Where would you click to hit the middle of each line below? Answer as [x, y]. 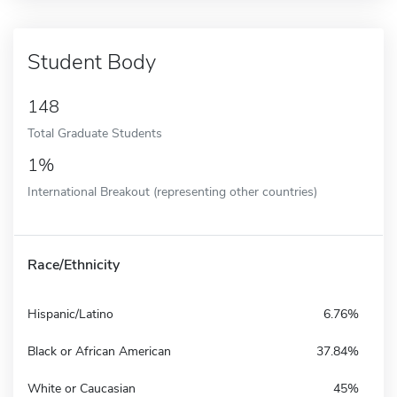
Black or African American [99, 351]
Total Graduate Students [95, 132]
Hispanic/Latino [70, 314]
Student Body [92, 62]
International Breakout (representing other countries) [172, 191]
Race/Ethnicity [74, 265]
